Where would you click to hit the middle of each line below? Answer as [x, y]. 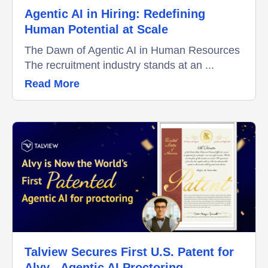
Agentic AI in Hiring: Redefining [115, 13]
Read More [52, 83]
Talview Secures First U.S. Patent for [129, 252]
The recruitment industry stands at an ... [119, 65]
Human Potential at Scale [96, 29]
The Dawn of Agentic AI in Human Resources [132, 50]
